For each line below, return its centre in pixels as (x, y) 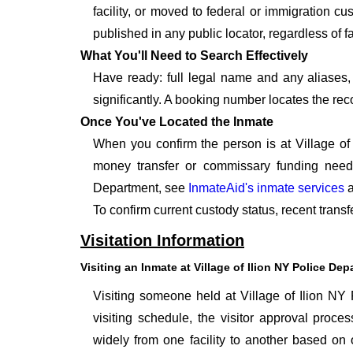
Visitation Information (162, 241)
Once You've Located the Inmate (177, 122)
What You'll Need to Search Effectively (194, 56)
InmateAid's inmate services (266, 188)
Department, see (141, 188)
